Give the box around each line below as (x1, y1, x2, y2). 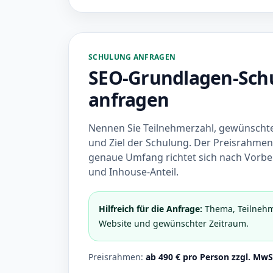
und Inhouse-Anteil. (88, 165, 179, 179)
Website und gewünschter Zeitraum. (99, 218, 249, 229)
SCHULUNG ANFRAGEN (88, 52, 176, 62)
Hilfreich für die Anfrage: (99, 203, 202, 214)
